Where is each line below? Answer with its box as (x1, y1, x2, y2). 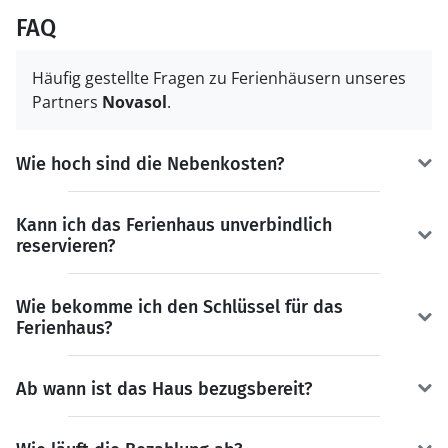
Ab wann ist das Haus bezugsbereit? (16, 377, 312, 400)
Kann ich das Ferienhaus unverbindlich (16, 213, 332, 236)
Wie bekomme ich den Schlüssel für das (16, 295, 343, 318)
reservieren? (16, 234, 115, 257)
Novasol (102, 90, 167, 113)
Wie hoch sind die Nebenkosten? (16, 152, 284, 175)
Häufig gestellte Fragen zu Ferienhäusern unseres (32, 66, 406, 89)
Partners (32, 90, 102, 113)
